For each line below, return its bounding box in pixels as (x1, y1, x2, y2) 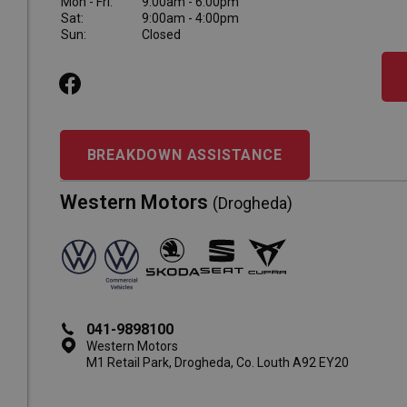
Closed (141, 27, 181, 42)
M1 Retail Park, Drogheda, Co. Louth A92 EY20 (85, 354, 349, 370)
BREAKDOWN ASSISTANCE (86, 145, 283, 164)
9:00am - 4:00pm (141, 11, 239, 25)
